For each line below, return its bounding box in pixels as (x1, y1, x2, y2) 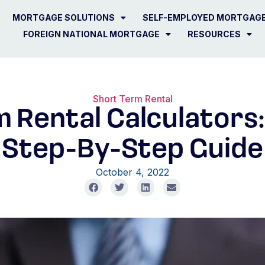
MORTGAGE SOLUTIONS (12, 12, 115, 22)
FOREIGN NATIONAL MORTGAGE (23, 29, 160, 39)
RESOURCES (188, 29, 241, 39)
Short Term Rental (92, 93, 173, 105)
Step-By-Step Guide (2, 137, 263, 165)
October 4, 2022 (96, 166, 169, 179)
